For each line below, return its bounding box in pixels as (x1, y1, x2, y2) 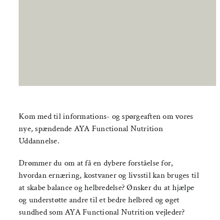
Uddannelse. (19, 136, 59, 146)
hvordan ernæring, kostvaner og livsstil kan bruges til (19, 170, 199, 181)
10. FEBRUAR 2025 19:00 (28, 14, 201, 37)
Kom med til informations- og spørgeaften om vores (19, 111, 193, 122)
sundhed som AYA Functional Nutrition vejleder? (19, 207, 185, 218)
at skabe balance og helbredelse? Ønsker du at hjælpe (19, 182, 194, 193)
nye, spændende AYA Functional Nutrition (19, 123, 163, 134)
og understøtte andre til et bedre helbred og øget (19, 194, 180, 205)
